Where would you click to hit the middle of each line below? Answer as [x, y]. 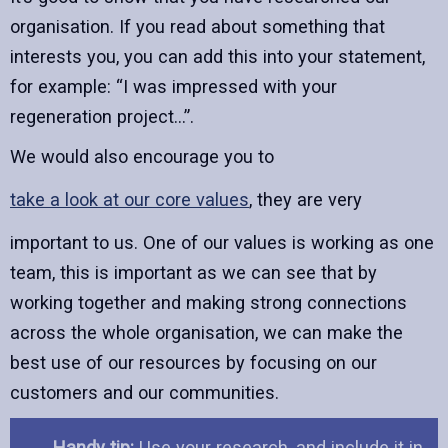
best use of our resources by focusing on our [193, 362]
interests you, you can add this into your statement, [217, 56]
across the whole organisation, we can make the [206, 332]
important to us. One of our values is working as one [222, 242]
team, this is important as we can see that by [193, 272]
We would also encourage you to [142, 156]
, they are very [305, 199]
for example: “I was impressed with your [173, 86]
